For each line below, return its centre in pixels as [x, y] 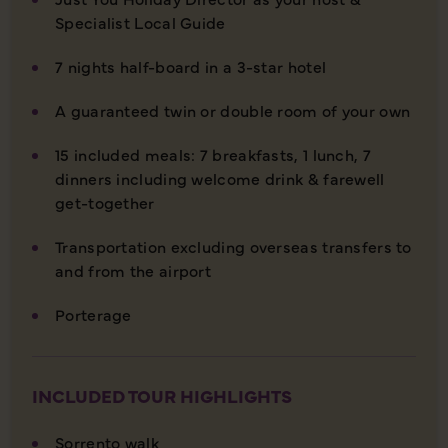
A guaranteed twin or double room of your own [233, 109]
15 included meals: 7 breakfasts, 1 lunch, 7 [213, 153]
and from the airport [133, 269]
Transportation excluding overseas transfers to [233, 245]
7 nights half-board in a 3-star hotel [193, 65]
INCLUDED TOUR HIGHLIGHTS [162, 395]
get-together [105, 201]
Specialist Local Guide [142, 21]
